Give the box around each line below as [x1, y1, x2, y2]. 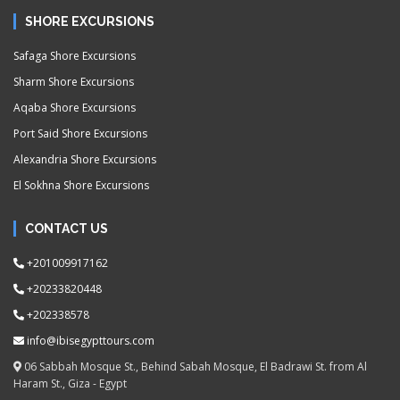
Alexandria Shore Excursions [13, 152, 156, 167]
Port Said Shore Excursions [13, 126, 147, 141]
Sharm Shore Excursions [13, 74, 134, 89]
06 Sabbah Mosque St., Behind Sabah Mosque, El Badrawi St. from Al [21, 359, 367, 374]
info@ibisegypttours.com [27, 333, 154, 348]
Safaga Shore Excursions [13, 48, 136, 63]
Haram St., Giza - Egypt [13, 376, 127, 391]
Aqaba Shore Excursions [13, 100, 136, 115]
